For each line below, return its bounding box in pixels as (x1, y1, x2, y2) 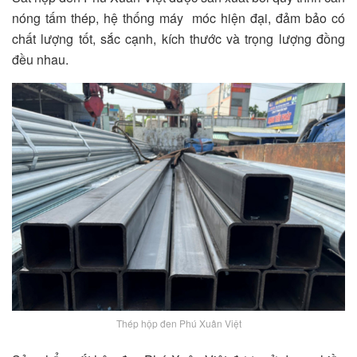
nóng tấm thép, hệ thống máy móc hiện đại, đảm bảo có (12, 9, 345, 28)
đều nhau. (12, 50, 69, 69)
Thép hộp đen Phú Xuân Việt (116, 316, 241, 330)
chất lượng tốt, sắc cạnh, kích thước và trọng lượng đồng (12, 29, 345, 49)
